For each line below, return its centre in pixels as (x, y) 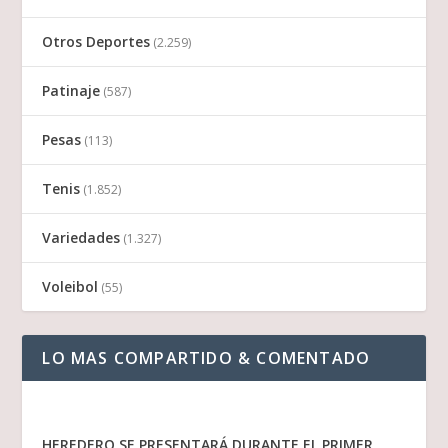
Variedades (81, 238)
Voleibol (70, 287)
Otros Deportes (96, 42)
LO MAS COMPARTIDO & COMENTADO (206, 358)
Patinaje (71, 91)
